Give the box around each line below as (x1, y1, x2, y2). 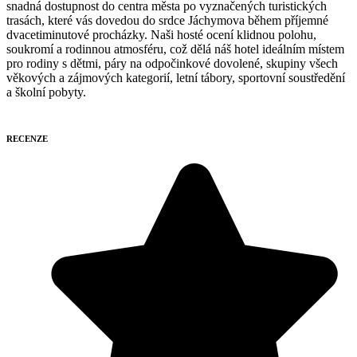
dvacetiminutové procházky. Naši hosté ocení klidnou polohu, (6, 28, 316, 42)
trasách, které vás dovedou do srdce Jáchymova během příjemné (6, 14, 328, 28)
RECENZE (6, 134, 48, 144)
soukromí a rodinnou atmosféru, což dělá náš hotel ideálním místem (6, 42, 344, 57)
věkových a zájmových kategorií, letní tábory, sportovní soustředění (6, 71, 345, 85)
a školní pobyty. (6, 85, 86, 100)
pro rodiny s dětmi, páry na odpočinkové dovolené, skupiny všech (6, 57, 338, 71)
